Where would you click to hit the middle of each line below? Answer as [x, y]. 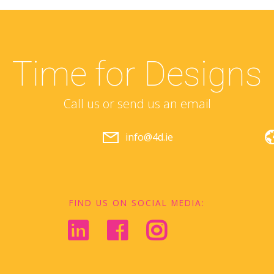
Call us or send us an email [137, 103]
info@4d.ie [149, 137]
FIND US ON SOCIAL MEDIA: [137, 202]
